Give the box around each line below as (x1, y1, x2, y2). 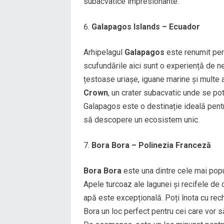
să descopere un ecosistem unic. (83, 114, 199, 124)
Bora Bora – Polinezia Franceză (91, 140, 211, 150)
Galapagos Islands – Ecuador (91, 21, 200, 31)
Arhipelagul (83, 47, 124, 57)
